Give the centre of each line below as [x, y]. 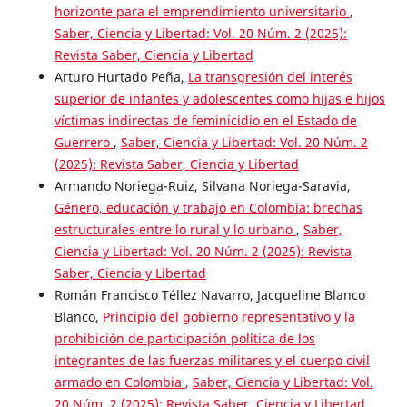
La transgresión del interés [270, 76]
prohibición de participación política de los [184, 338]
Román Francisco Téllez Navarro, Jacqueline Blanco [209, 294]
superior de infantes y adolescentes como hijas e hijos [219, 98]
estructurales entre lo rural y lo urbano [175, 229]
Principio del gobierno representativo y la [228, 316]
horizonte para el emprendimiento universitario [202, 11]
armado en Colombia [119, 382]
